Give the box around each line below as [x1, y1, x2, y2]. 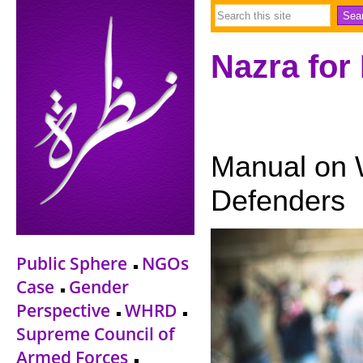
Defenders [211, 184, 345, 217]
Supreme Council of [16, 322, 175, 345]
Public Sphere [16, 251, 127, 275]
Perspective [16, 298, 110, 322]
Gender [69, 275, 129, 298]
